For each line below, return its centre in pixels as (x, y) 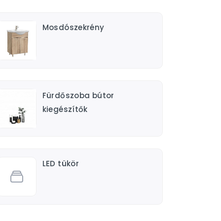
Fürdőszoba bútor (78, 95)
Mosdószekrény (73, 27)
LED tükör (61, 164)
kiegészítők (65, 109)
